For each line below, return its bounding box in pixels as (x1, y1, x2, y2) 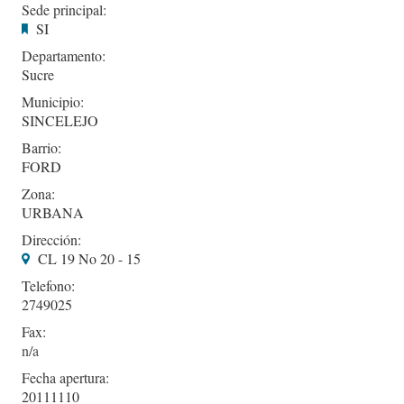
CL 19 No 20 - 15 (38, 248, 141, 268)
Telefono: (22, 275, 75, 295)
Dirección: (22, 229, 81, 249)
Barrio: (22, 137, 61, 157)
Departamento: (22, 45, 106, 65)
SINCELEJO (22, 110, 98, 130)
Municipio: (22, 91, 84, 111)
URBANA (22, 202, 84, 222)
